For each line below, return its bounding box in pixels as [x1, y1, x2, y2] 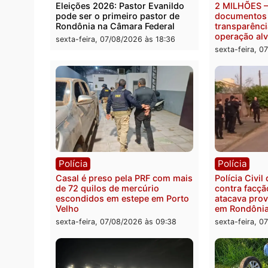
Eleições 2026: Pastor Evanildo [62, 120, 205, 132]
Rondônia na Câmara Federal [62, 142, 194, 154]
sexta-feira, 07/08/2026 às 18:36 [62, 157, 195, 167]
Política [65, 103, 102, 116]
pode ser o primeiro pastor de [62, 131, 200, 143]
